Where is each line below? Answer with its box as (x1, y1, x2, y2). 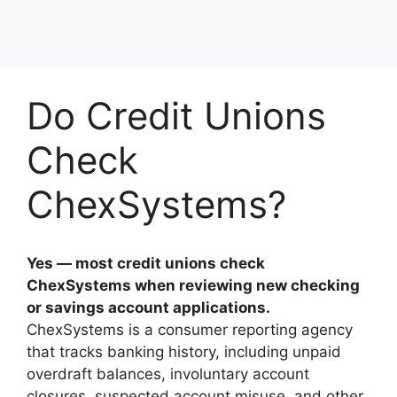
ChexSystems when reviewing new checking (27, 276, 360, 294)
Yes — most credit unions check (27, 253, 265, 272)
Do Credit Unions (27, 93, 326, 138)
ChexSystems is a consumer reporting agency (27, 320, 353, 339)
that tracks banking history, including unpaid (27, 342, 341, 361)
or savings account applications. (27, 298, 270, 316)
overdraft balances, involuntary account (27, 364, 309, 383)
